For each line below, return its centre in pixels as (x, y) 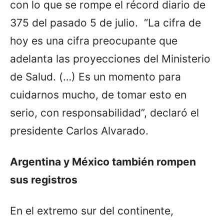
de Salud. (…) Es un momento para (95, 76)
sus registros (44, 179)
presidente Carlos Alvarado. (79, 130)
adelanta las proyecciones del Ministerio (110, 58)
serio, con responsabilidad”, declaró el (104, 112)
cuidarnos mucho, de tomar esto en (98, 94)
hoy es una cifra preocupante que (94, 40)
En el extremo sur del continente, (92, 210)
